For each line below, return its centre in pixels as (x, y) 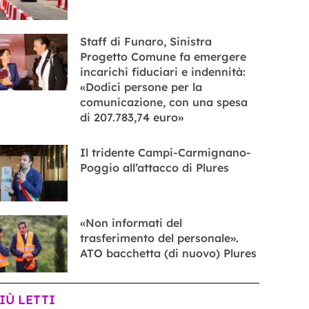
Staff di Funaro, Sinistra (146, 41)
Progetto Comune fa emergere (163, 56)
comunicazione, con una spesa (163, 102)
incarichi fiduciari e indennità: (162, 71)
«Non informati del (131, 223)
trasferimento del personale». (159, 238)
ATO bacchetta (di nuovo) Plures (168, 253)
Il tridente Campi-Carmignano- (165, 152)
